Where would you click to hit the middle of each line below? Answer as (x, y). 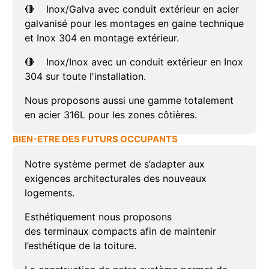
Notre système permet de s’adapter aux (114, 164)
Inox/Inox (67, 62)
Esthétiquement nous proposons (98, 217)
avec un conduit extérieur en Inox (165, 62)
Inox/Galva (70, 9)
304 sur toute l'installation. (85, 77)
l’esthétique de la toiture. (80, 246)
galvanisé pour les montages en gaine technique (134, 24)
